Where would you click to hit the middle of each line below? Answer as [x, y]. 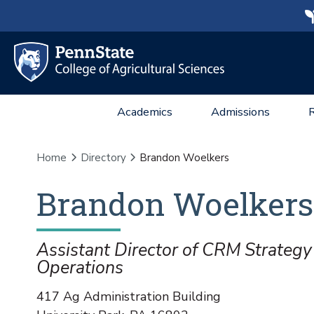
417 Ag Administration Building [129, 296]
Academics [145, 112]
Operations [80, 268]
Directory [103, 158]
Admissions [240, 112]
